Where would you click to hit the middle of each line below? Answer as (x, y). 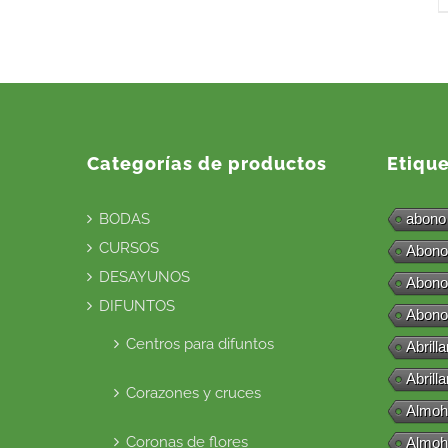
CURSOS (129, 247)
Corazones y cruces (193, 392)
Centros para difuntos (200, 343)
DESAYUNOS (144, 276)
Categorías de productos (207, 163)
